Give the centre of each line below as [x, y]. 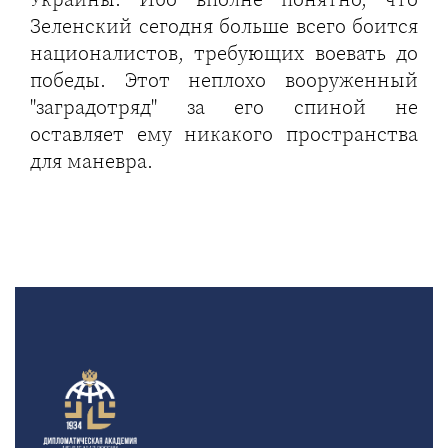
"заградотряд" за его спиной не [224, 107]
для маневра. [94, 161]
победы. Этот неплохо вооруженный [224, 80]
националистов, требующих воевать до [224, 53]
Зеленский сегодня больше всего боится [224, 26]
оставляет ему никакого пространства [224, 134]
